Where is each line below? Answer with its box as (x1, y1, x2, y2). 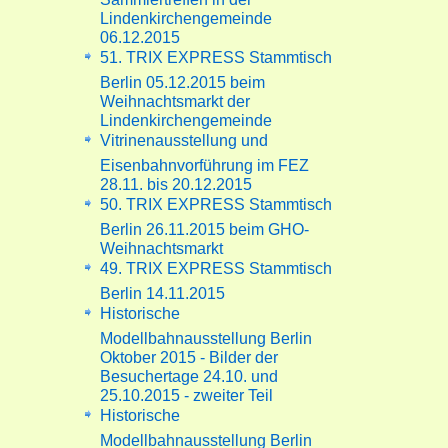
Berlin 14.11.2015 (100, 284, 226, 295)
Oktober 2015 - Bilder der (100, 348, 279, 359)
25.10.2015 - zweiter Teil (100, 386, 274, 397)
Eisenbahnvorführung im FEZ (100, 156, 310, 167)
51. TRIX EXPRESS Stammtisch (100, 48, 333, 66)
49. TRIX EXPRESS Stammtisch (100, 259, 333, 277)
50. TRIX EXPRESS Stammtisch (100, 195, 333, 213)
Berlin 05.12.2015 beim (100, 73, 266, 84)
